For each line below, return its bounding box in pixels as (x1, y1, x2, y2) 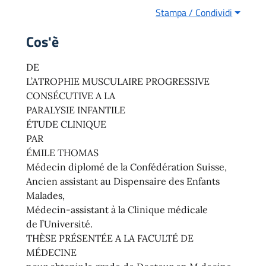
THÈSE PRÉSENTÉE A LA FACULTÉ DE (26, 232, 194, 245)
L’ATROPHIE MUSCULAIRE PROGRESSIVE (26, 75, 210, 88)
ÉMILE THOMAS (26, 147, 99, 159)
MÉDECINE (26, 246, 77, 259)
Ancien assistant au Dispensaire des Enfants (26, 175, 220, 188)
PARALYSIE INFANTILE (26, 104, 125, 116)
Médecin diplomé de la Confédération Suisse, (26, 161, 227, 173)
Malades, (26, 189, 65, 202)
